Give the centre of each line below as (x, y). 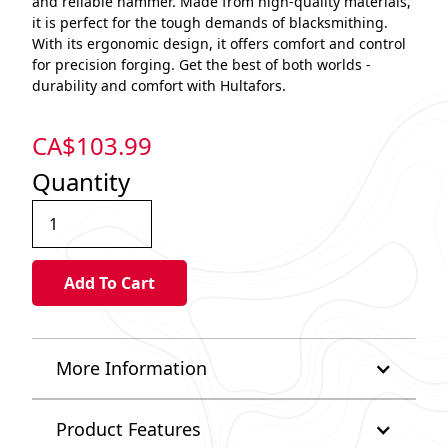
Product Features (128, 429)
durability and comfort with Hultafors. (159, 85)
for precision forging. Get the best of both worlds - (201, 64)
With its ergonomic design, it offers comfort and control (219, 43)
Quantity (81, 181)
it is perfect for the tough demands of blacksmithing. (210, 22)
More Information (131, 368)
